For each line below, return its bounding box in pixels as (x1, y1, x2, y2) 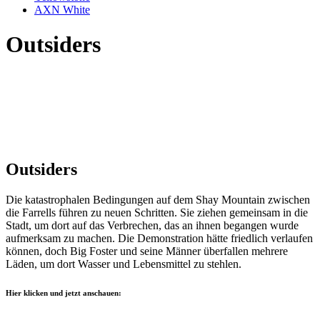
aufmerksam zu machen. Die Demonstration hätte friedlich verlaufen (6, 232, 313, 245)
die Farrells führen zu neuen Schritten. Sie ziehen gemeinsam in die (6, 206, 308, 219)
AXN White (34, 4, 90, 16)
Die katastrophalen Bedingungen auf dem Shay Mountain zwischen (6, 194, 310, 206)
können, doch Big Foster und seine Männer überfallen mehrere (6, 245, 288, 258)
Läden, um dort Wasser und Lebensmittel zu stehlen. (6, 258, 241, 271)
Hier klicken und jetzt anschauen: (6, 289, 121, 298)
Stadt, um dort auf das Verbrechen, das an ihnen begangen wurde (6, 219, 299, 232)
